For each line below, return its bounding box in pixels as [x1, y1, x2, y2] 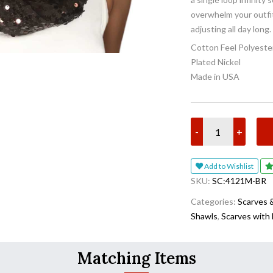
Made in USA [190, 71, 239, 82]
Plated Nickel [190, 57, 241, 67]
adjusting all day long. [190, 24, 271, 34]
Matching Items [77, 247, 196, 268]
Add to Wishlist [226, 161, 253, 171]
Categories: [190, 196, 238, 207]
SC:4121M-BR [211, 175, 266, 186]
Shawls [190, 210, 218, 221]
